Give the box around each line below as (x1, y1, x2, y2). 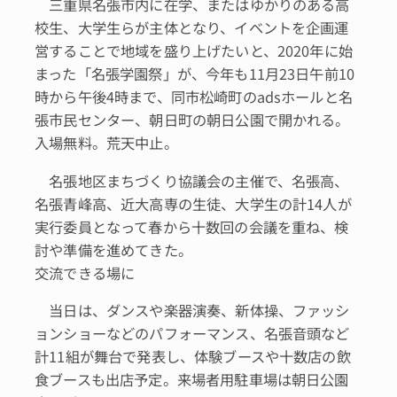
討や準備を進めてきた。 (35, 238, 192, 261)
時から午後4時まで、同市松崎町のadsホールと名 (35, 86, 353, 108)
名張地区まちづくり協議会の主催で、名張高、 (35, 169, 349, 191)
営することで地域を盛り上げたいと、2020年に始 (35, 40, 353, 62)
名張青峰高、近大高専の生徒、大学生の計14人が (35, 192, 352, 214)
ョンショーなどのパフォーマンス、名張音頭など (35, 322, 350, 344)
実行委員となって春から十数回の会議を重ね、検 (35, 215, 349, 237)
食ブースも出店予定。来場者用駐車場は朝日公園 (35, 368, 349, 390)
